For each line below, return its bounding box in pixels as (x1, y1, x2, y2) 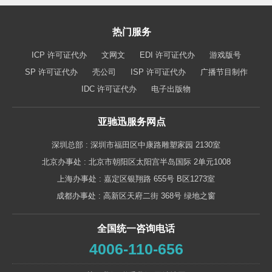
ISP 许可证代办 (130, 67, 186, 76)
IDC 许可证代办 (81, 84, 137, 93)
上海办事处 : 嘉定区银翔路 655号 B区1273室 (57, 174, 215, 183)
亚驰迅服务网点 (97, 116, 166, 127)
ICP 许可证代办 (31, 50, 87, 59)
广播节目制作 (200, 67, 248, 76)
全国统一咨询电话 (97, 223, 175, 234)
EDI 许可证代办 (139, 50, 195, 59)
